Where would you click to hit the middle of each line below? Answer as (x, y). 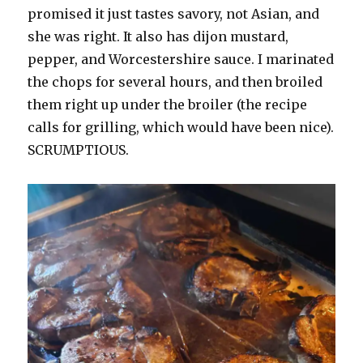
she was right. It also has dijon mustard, (158, 36)
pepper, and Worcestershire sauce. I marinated (181, 59)
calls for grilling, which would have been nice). (181, 127)
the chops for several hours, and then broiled (175, 81)
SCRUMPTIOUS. (79, 149)
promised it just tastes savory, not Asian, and (174, 13)
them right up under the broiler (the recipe (168, 104)
